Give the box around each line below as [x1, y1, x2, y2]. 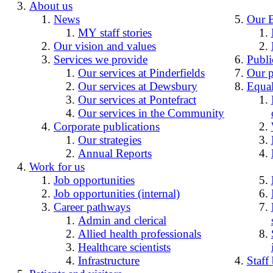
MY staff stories [78, 26, 152, 39]
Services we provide [54, 52, 147, 66]
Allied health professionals [78, 227, 201, 240]
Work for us [29, 160, 85, 173]
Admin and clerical [78, 213, 166, 227]
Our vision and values [54, 39, 156, 52]
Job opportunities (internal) [54, 186, 180, 200]
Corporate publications [54, 119, 160, 133]
